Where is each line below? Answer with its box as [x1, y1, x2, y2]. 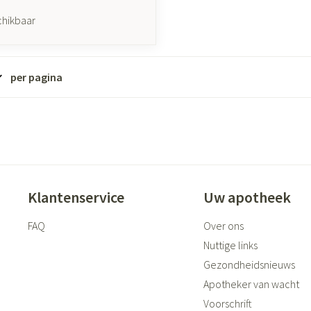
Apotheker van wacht [203, 276, 299, 291]
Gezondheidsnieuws [203, 257, 295, 271]
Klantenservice [28, 187, 125, 207]
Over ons [203, 218, 244, 233]
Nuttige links [203, 237, 258, 252]
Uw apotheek [203, 187, 291, 207]
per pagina [10, 69, 62, 84]
